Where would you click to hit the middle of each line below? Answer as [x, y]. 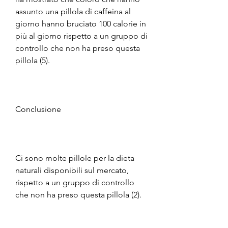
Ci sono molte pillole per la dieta [75, 158]
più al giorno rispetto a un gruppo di [81, 36]
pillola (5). [33, 60]
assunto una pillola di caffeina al [73, 11]
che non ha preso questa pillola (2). [78, 194]
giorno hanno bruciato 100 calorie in [81, 23]
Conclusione [38, 109]
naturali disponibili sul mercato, [72, 170]
